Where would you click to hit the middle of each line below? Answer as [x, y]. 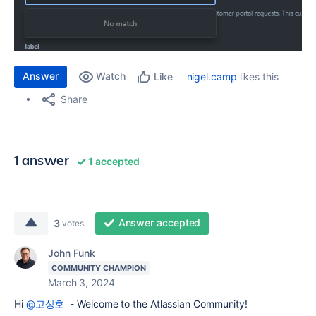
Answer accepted [159, 222]
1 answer [42, 159]
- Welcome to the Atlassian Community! [156, 303]
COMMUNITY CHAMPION [99, 268]
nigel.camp [212, 76]
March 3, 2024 [81, 282]
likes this [257, 76]
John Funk [72, 253]
